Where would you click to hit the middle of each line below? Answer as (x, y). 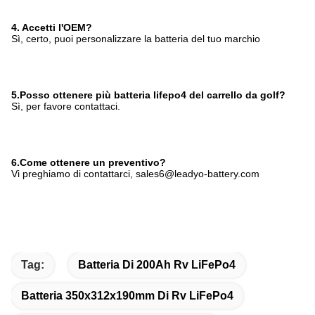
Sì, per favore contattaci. (66, 106)
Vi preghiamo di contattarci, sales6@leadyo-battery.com (135, 173)
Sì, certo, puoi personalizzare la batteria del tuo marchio (136, 38)
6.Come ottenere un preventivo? (89, 162)
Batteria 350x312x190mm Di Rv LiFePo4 (127, 295)
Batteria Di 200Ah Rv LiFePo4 (157, 264)
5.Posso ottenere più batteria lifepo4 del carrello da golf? (148, 95)
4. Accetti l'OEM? (52, 27)
